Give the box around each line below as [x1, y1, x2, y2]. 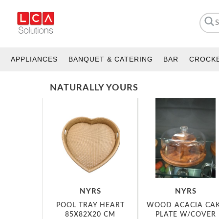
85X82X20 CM [65, 210, 115, 218]
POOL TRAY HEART [56, 201, 125, 209]
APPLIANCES [11, 55, 58, 63]
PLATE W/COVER [155, 210, 216, 218]
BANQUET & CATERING [68, 55, 153, 63]
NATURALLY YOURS [50, 83, 138, 92]
